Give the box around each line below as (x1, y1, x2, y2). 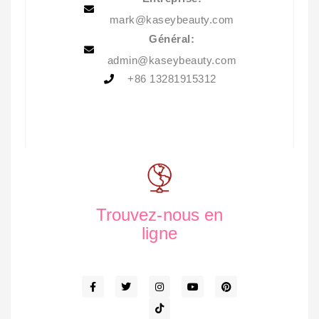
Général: (149, 32, 195, 45)
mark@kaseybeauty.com (109, 14, 234, 26)
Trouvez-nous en (95, 205, 224, 225)
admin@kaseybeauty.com (107, 53, 236, 66)
